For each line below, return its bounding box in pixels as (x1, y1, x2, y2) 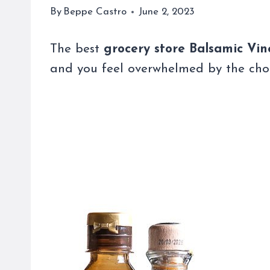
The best (50, 43, 104, 56)
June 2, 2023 (139, 7, 195, 17)
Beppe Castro (63, 7, 127, 17)
